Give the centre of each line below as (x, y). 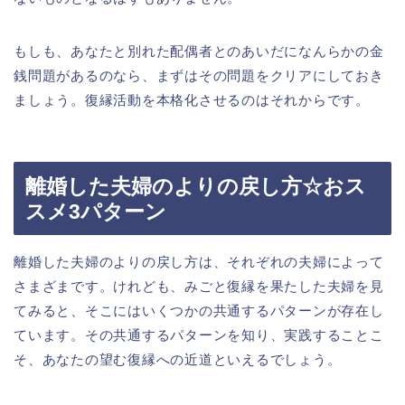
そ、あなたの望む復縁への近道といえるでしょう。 (178, 359)
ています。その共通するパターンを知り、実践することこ (199, 334)
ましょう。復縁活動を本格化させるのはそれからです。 (192, 100)
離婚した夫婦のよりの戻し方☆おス (196, 186)
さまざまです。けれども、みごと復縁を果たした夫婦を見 (199, 286)
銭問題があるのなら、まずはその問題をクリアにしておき (199, 76)
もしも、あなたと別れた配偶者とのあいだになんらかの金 (199, 52)
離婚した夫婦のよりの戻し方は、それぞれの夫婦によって (199, 261)
